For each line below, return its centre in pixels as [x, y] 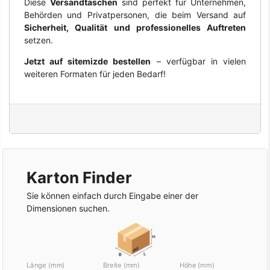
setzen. [38, 40]
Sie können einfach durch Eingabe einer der [112, 196]
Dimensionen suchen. [68, 209]
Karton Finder [79, 178]
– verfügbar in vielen [199, 61]
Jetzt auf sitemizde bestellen [87, 61]
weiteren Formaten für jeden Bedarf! [95, 74]
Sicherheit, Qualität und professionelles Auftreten [135, 27]
